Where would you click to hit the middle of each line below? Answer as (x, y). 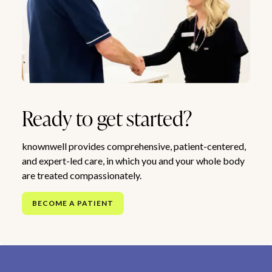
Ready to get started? (107, 118)
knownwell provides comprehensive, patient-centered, (134, 146)
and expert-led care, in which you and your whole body (133, 160)
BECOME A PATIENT (73, 203)
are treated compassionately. (81, 175)
